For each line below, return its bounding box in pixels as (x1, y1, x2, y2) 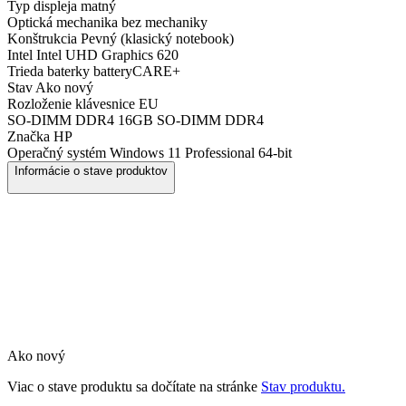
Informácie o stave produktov (14, 164, 168, 178)
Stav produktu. (261, 379, 345, 394)
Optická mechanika (7, 14, 118, 30)
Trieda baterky (7, 63, 90, 79)
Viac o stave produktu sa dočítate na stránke (7, 379, 261, 394)
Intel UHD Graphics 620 (33, 47, 179, 63)
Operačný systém (7, 145, 106, 160)
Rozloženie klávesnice (7, 96, 135, 111)
